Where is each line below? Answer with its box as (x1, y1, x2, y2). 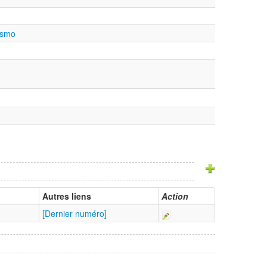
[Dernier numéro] (42, 207, 107, 220)
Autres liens (42, 190, 91, 203)
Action (162, 190, 188, 203)
